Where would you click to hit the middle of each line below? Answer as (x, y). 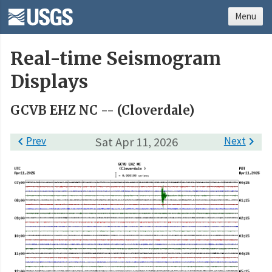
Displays (49, 82)
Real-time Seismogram (116, 59)
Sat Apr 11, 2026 (136, 142)
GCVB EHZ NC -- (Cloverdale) (102, 110)
